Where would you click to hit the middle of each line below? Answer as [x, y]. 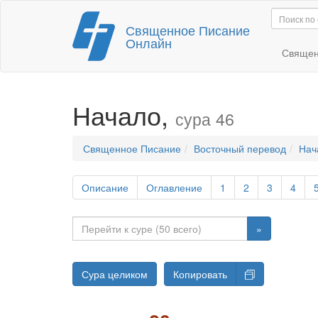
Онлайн [149, 43]
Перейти [106, 22]
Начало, [124, 115]
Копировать [200, 274]
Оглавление [174, 187]
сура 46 [205, 119]
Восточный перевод [240, 148]
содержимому [119, 50]
